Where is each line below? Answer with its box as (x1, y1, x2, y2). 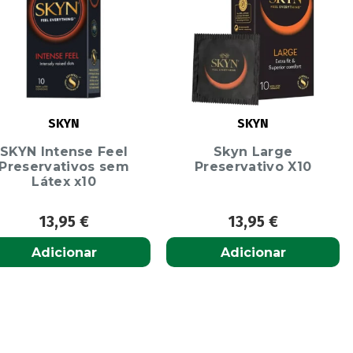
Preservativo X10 (195, 158, 312, 174)
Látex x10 (32, 173, 97, 189)
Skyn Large (214, 143, 293, 159)
